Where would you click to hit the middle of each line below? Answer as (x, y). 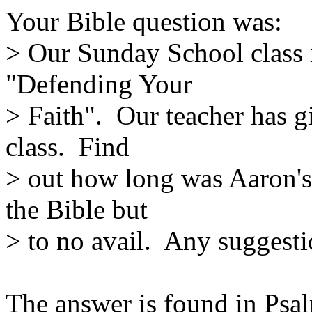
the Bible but (77, 209)
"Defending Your (99, 84)
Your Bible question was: (144, 21)
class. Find (68, 147)
